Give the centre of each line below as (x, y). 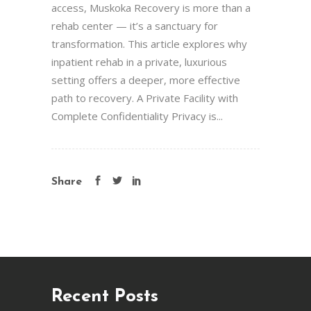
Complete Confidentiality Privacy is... (137, 116)
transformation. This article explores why (149, 44)
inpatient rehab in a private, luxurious (139, 62)
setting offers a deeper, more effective (146, 80)
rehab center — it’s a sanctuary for (135, 26)
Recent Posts (105, 297)
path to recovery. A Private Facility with (145, 98)
